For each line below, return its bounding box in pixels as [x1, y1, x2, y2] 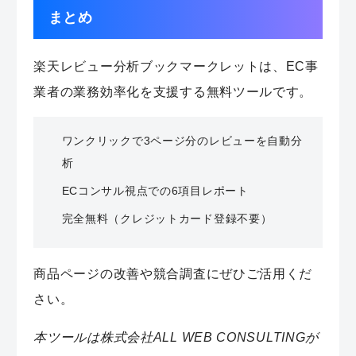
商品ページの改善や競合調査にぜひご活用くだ [33, 266, 313, 281]
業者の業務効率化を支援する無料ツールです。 [33, 84, 313, 99]
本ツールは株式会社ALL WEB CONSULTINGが [33, 330, 319, 345]
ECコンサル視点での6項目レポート [61, 184, 249, 198]
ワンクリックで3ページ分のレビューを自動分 [61, 134, 303, 148]
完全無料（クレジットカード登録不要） [61, 212, 273, 226]
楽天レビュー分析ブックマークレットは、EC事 [33, 59, 319, 74]
